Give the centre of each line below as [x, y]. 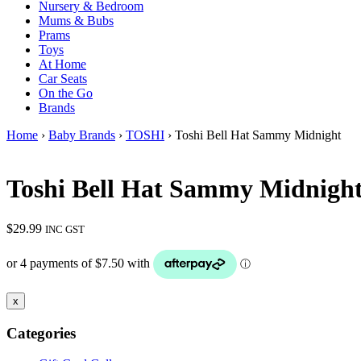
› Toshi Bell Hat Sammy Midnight [253, 135]
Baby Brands [82, 135]
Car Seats [63, 79]
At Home [62, 64]
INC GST [65, 229]
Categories [41, 333]
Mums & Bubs [76, 21]
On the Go [66, 93]
